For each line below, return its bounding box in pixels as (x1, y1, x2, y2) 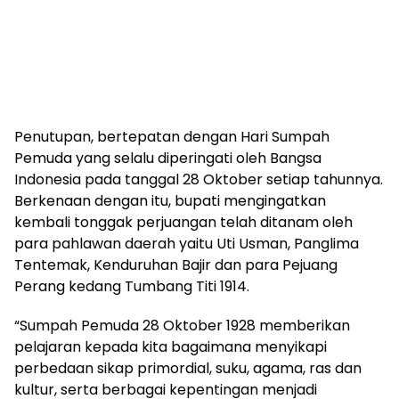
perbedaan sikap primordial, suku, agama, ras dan (14, 357, 362, 379)
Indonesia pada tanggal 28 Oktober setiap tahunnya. (14, 168, 383, 190)
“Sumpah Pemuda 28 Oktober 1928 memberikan (14, 314, 350, 336)
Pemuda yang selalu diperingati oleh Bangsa (14, 147, 322, 168)
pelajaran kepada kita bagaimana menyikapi (14, 336, 327, 357)
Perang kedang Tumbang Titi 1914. (14, 275, 249, 297)
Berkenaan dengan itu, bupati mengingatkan (14, 190, 326, 211)
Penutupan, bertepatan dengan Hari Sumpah (14, 126, 330, 147)
